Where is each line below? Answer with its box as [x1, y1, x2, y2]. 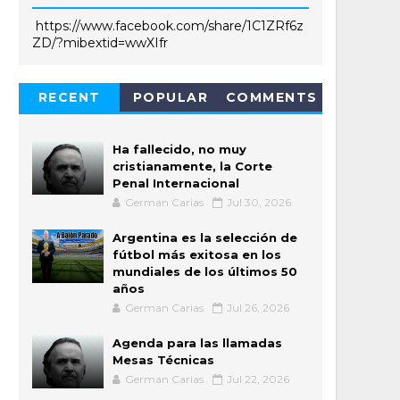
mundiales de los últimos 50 [112, 263, 297, 279]
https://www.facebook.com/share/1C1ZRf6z [36, 17, 304, 34]
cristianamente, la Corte [112, 158, 272, 173]
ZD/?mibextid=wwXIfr [32, 34, 168, 51]
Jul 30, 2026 [227, 195, 291, 209]
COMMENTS [225, 88, 318, 105]
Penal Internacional [112, 175, 239, 190]
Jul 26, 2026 [227, 300, 289, 314]
